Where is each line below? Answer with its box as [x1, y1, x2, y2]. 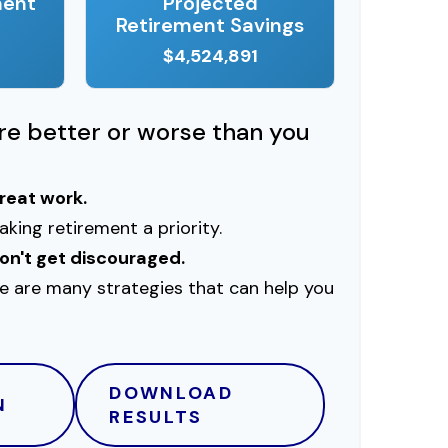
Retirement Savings [116, 11, 305, 38]
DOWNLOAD [109, 380, 234, 405]
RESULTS [109, 404, 204, 429]
